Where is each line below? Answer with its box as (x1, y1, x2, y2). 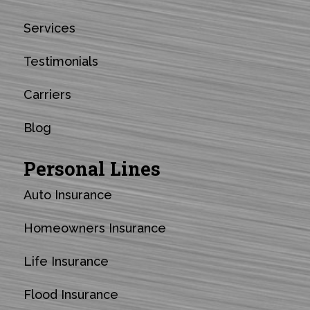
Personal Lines (23, 156, 161, 181)
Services (23, 20, 75, 35)
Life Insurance (23, 253, 109, 268)
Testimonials (23, 53, 98, 69)
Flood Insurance (23, 286, 118, 302)
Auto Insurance (23, 187, 112, 202)
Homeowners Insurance (23, 220, 166, 235)
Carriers (23, 86, 71, 102)
